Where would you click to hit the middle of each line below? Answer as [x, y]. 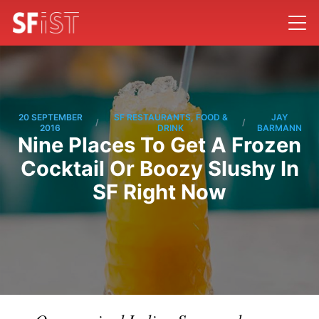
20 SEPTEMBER [50, 117]
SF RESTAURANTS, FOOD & [171, 117]
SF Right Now [159, 192]
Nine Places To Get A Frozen [159, 145]
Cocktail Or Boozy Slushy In [159, 168]
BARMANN [280, 127]
